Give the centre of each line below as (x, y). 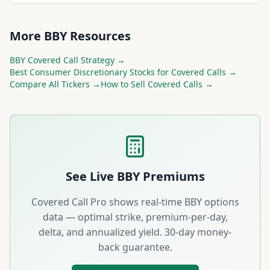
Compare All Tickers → (55, 84)
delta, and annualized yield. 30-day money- (135, 232)
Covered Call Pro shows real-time (108, 202)
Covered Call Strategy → (75, 60)
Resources (99, 36)
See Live (91, 176)
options (220, 202)
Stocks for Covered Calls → (182, 72)
